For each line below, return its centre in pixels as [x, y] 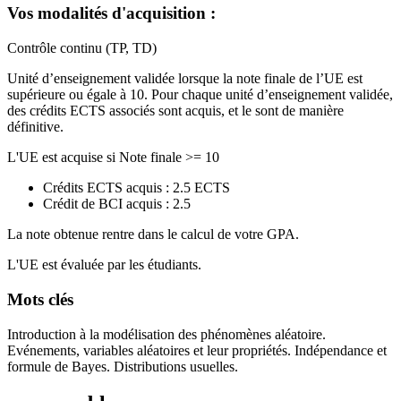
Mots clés [40, 299]
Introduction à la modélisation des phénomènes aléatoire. [166, 334]
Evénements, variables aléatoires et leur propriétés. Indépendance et [197, 350]
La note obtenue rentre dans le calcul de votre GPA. [153, 235]
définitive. [35, 127]
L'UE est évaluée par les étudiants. [104, 265]
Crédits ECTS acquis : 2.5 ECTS [137, 188]
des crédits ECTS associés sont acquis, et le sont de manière [175, 111]
